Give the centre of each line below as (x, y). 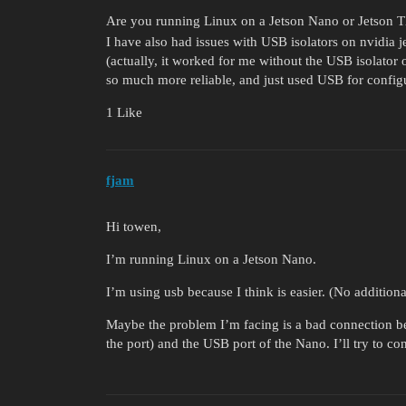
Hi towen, (134, 226)
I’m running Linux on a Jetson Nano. (211, 259)
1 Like (124, 113)
